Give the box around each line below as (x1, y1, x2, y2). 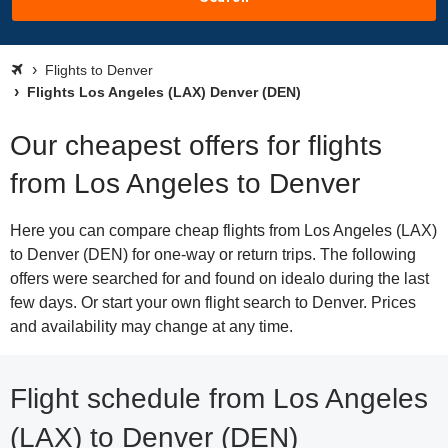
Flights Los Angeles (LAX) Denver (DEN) (23, 84, 301, 100)
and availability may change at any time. (10, 318, 293, 335)
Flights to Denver (45, 62, 153, 78)
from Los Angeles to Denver (10, 168, 360, 199)
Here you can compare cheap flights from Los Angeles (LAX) (10, 222, 437, 239)
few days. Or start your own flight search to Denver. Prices (10, 294, 416, 311)
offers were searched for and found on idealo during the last (10, 270, 429, 287)
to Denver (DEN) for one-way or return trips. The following (10, 246, 416, 263)
